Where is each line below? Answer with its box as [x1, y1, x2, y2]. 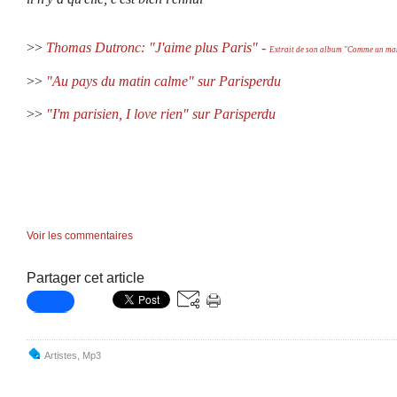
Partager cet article [27, 270, 144, 285]
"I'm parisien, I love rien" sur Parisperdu [46, 106, 276, 121]
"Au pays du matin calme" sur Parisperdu [46, 74, 281, 89]
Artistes [44, 350, 77, 361]
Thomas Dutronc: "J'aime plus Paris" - [46, 40, 269, 55]
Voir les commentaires [27, 230, 133, 242]
